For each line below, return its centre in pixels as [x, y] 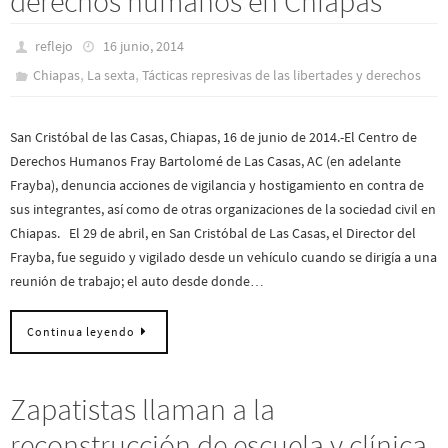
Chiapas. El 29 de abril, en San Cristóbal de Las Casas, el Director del [213, 232]
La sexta [111, 74]
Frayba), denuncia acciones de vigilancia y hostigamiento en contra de [217, 184]
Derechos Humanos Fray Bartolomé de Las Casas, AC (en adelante [205, 160]
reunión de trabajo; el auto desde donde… [137, 280]
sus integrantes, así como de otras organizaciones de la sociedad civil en [223, 208]
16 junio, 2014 [143, 45]
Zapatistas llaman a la [142, 409]
